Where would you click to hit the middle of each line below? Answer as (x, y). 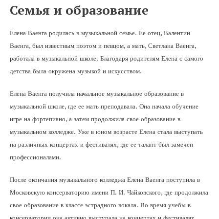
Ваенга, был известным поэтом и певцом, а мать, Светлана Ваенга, (103, 45)
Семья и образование (79, 10)
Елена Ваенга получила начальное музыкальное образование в (97, 93)
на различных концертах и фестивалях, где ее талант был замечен (101, 144)
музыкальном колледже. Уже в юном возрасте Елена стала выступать (106, 131)
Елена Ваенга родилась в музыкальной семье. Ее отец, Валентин (100, 33)
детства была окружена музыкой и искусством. (76, 71)
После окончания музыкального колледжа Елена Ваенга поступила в (105, 179)
